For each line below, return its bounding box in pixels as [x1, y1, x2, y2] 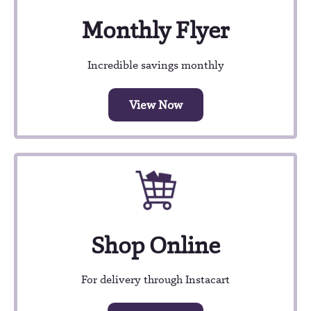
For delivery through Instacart [81, 272, 230, 287]
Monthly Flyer [81, 15, 230, 46]
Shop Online [91, 229, 220, 260]
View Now [128, 96, 183, 112]
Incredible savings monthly [87, 57, 224, 72]
